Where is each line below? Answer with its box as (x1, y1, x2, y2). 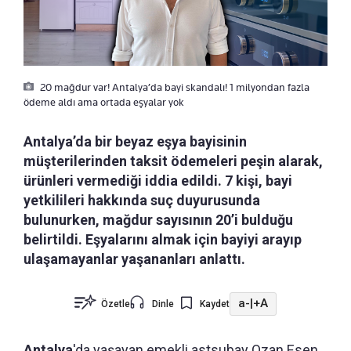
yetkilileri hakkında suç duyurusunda (24, 191, 260, 208)
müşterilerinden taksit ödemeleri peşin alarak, (24, 152, 323, 169)
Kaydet (200, 298, 230, 309)
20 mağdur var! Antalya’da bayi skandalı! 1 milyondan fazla (38, 80, 309, 93)
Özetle (101, 298, 130, 309)
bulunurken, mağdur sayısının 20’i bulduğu (24, 211, 293, 228)
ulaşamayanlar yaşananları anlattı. (24, 250, 245, 267)
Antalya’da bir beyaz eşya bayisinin (24, 132, 247, 150)
